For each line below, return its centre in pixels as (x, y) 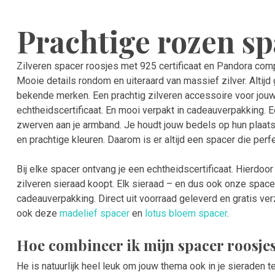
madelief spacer (95, 214)
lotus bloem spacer (186, 214)
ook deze (38, 214)
